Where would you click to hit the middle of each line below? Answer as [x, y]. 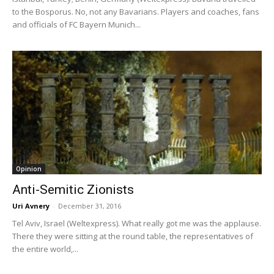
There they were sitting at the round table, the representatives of [133, 236]
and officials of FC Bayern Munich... [76, 25]
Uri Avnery [31, 206]
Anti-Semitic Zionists [73, 189]
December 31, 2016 [90, 206]
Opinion [29, 168]
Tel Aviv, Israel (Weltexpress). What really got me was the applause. [137, 223]
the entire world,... [45, 249]
